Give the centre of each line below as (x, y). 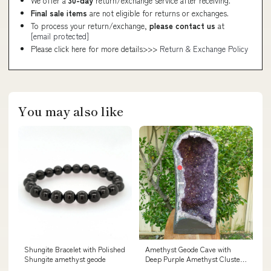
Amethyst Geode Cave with (188, 249)
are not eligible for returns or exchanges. (158, 13)
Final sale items (59, 13)
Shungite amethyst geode (65, 258)
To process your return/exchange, (90, 25)
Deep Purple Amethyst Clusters (196, 258)
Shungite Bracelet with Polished (75, 249)
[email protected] (60, 36)
